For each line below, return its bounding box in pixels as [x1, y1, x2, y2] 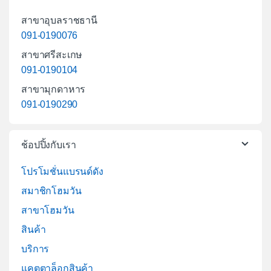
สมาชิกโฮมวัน [21, 185, 82, 196]
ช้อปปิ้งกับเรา [21, 139, 76, 150]
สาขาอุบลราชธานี [21, 15, 97, 25]
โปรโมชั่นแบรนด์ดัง [21, 166, 103, 177]
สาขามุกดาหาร [21, 83, 86, 94]
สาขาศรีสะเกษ [21, 49, 83, 60]
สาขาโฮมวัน [21, 204, 74, 215]
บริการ [21, 243, 50, 254]
